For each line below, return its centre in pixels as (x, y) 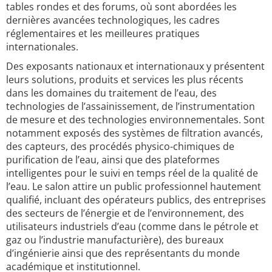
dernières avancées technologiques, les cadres (113, 20)
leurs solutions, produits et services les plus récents (125, 80)
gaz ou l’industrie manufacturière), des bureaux (115, 240)
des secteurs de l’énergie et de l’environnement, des (125, 213)
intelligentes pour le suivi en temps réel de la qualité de (132, 173)
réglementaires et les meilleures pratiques (103, 33)
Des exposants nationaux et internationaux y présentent (135, 66)
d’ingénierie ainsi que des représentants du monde (123, 253)
